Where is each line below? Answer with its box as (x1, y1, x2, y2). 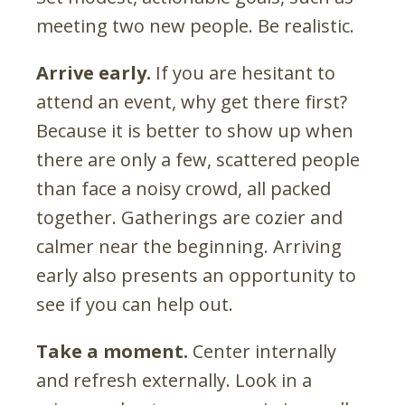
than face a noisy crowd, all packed (36, 175, 331, 201)
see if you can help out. (36, 291, 233, 316)
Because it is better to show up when (36, 118, 353, 143)
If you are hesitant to (151, 60, 335, 85)
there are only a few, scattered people (36, 146, 360, 172)
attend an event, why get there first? (36, 89, 347, 114)
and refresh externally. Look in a (36, 367, 312, 392)
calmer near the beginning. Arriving (36, 233, 342, 259)
